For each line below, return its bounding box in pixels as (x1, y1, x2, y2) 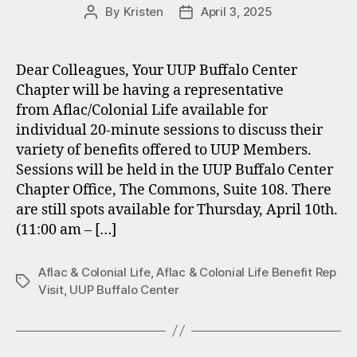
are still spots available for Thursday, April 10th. (16, 200, 338, 219)
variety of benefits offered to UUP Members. (16, 140, 312, 159)
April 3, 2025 (200, 3, 273, 19)
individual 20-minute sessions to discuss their (16, 120, 323, 139)
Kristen (123, 3, 163, 19)
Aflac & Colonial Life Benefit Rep (156, 264, 336, 280)
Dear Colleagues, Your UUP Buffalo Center (16, 61, 297, 80)
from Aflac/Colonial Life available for (16, 100, 268, 120)
